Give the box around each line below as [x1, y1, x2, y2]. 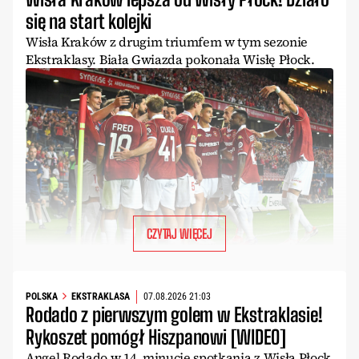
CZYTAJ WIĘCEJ [147, 225, 212, 241]
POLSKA [26, 291, 58, 303]
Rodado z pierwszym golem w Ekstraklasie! [26, 302, 323, 326]
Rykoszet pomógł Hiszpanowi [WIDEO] [26, 325, 286, 349]
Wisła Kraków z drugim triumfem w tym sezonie [26, 33, 308, 51]
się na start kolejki [26, 10, 152, 34]
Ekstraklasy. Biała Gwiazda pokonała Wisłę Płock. [26, 50, 315, 69]
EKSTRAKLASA [71, 291, 130, 303]
